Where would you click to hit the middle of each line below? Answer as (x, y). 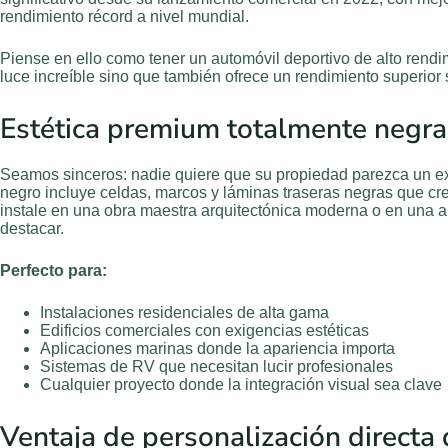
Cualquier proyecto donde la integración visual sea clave (241, 385)
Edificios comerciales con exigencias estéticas (204, 331)
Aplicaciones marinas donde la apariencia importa (217, 349)
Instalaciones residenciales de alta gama (184, 313)
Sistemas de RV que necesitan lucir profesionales (216, 367)
